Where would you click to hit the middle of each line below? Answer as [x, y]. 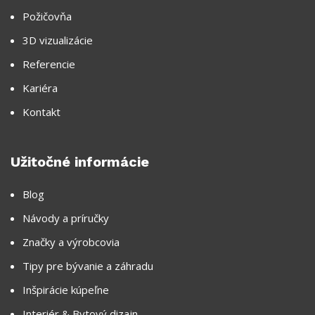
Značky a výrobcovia [71, 242]
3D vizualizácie [58, 40]
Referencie [49, 64]
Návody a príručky [66, 218]
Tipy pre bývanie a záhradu [88, 265]
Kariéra [40, 88]
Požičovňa [47, 16]
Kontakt [41, 111]
